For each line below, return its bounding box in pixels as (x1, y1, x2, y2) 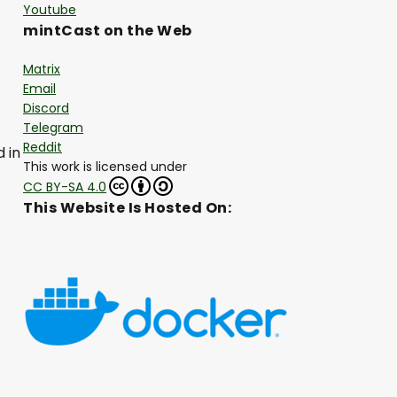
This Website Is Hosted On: (23, 198, 231, 219)
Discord (23, 99, 69, 118)
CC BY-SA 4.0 (23, 178, 106, 197)
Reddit (23, 138, 62, 157)
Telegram (23, 119, 83, 137)
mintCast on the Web (23, 20, 192, 42)
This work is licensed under (23, 158, 187, 176)
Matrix (23, 60, 60, 79)
